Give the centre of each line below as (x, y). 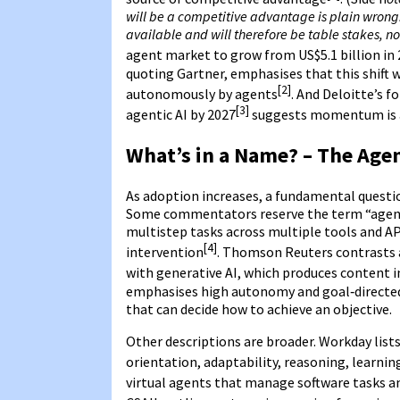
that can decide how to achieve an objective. (259, 308)
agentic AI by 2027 (181, 115)
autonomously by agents (202, 93)
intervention (165, 252)
